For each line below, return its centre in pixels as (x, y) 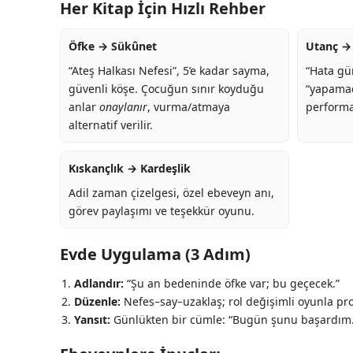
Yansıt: (92, 320)
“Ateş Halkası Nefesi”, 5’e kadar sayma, (169, 71)
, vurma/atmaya (189, 107)
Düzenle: (97, 302)
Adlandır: (99, 284)
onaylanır (123, 107)
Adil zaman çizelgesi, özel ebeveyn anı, (171, 193)
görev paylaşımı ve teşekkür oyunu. (162, 211)
